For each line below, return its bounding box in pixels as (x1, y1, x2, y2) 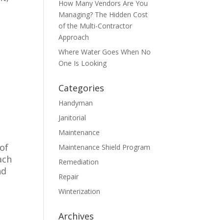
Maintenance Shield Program (58, 142, 151, 152)
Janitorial (58, 113, 86, 122)
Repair (58, 172, 79, 181)
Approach (58, 32, 89, 42)
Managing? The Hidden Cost (58, 10, 148, 19)
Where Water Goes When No (58, 47, 151, 56)
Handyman (58, 98, 93, 108)
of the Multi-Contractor (58, 21, 133, 30)
